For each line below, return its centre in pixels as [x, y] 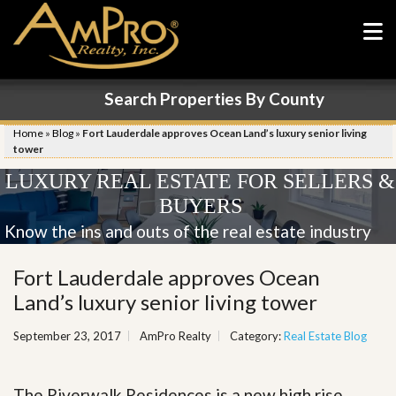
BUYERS [200, 206]
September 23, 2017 [67, 336]
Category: [257, 336]
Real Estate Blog [325, 336]
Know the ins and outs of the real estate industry [188, 231]
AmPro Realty [175, 336]
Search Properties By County [214, 99]
